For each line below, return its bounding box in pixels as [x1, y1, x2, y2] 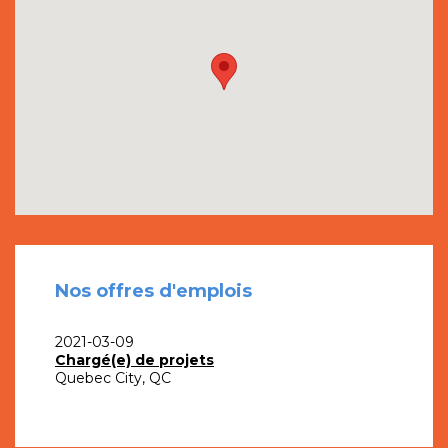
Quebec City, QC [55, 369, 171, 388]
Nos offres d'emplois [55, 280, 252, 303]
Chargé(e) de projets [55, 351, 214, 370]
